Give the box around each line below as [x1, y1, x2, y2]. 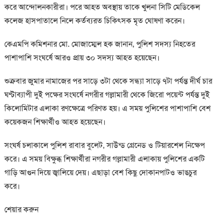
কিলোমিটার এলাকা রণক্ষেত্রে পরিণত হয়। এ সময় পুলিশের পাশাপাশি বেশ [4, 103, 211, 113]
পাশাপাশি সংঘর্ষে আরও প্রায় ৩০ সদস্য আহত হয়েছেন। [4, 52, 160, 63]
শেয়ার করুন [4, 204, 38, 215]
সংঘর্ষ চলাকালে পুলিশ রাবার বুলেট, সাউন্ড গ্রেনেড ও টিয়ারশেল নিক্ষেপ [4, 140, 205, 150]
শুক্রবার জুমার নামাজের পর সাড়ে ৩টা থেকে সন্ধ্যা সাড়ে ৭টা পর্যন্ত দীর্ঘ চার [4, 75, 212, 86]
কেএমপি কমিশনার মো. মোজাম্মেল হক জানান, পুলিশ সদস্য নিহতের [4, 38, 195, 49]
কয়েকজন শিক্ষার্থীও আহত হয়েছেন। [4, 116, 106, 127]
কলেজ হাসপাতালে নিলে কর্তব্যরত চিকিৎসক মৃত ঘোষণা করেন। [4, 15, 185, 26]
